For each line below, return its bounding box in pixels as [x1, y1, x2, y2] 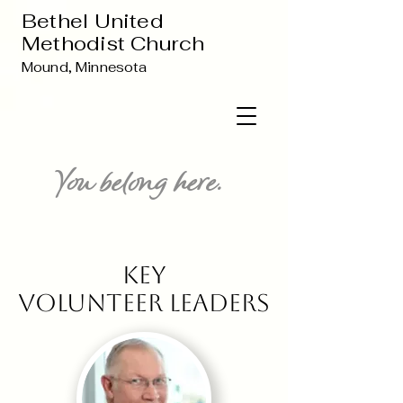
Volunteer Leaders [18, 289, 270, 317]
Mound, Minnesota [22, 58, 148, 76]
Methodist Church [22, 31, 205, 56]
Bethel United [22, 8, 164, 33]
